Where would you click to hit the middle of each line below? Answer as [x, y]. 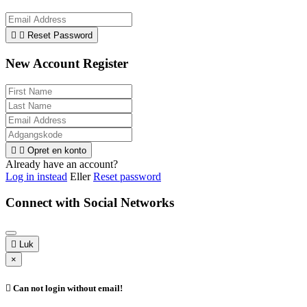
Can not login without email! [67, 288]
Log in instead [36, 176]
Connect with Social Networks [90, 203]
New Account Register [67, 63]
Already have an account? [62, 164]
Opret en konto [57, 150]
